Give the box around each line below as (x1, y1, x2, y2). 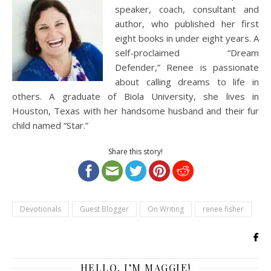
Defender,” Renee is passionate (115, 61, 259, 73)
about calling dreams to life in (115, 76, 259, 88)
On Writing (148, 204, 184, 214)
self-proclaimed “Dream (115, 47, 259, 59)
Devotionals (20, 204, 61, 214)
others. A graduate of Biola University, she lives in (12, 90, 259, 102)
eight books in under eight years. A (115, 32, 259, 44)
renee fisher (203, 204, 244, 214)
